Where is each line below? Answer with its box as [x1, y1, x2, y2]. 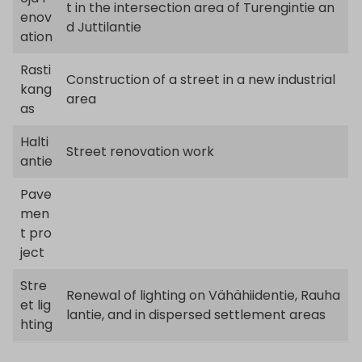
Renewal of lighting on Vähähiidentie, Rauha [66, 285, 340, 305]
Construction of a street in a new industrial [66, 69, 335, 89]
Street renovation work [66, 141, 214, 161]
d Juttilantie [66, 17, 141, 36]
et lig [20, 295, 51, 314]
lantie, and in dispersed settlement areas [66, 305, 326, 324]
